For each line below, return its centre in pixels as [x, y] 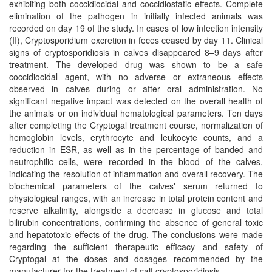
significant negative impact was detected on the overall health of [136, 100]
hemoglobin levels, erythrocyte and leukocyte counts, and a [136, 137]
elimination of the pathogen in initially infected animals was [136, 15]
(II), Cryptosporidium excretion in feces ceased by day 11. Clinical [136, 40]
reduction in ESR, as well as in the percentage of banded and [136, 149]
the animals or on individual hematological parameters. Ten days [136, 113]
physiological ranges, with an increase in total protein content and [136, 198]
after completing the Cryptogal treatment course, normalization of [136, 125]
